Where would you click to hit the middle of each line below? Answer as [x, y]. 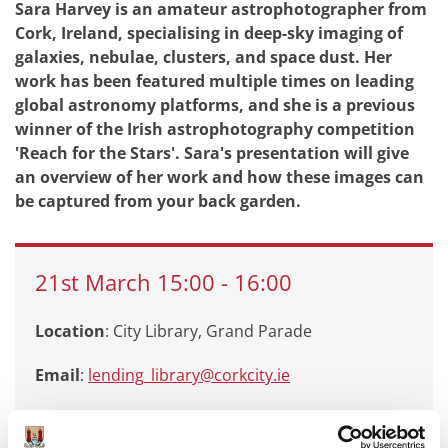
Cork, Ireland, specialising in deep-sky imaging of [209, 33]
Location [70, 331]
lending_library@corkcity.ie [189, 375]
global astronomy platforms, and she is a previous [215, 105]
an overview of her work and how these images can [219, 177]
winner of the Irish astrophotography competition [215, 129]
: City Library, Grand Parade [208, 331]
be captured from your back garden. [158, 201]
